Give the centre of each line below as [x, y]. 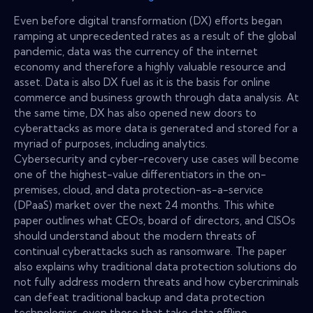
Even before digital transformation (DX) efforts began [148, 20]
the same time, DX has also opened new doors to [135, 112]
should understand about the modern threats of [135, 235]
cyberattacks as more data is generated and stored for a [156, 128]
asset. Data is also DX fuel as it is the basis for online [142, 82]
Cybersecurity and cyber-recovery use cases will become [156, 159]
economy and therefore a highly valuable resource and [150, 66]
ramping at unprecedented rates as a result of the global [155, 36]
